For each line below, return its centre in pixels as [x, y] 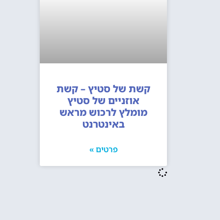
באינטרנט [103, 124]
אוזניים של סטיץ [104, 100]
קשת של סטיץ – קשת [104, 88]
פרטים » [103, 149]
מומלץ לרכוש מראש [104, 112]
